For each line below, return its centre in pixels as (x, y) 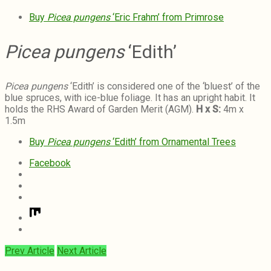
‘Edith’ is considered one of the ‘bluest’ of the (165, 86)
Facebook (50, 163)
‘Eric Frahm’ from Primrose (167, 17)
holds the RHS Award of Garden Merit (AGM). (100, 109)
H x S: (208, 109)
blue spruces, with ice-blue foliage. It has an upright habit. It (130, 97)
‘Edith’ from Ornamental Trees (173, 142)
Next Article (82, 250)
